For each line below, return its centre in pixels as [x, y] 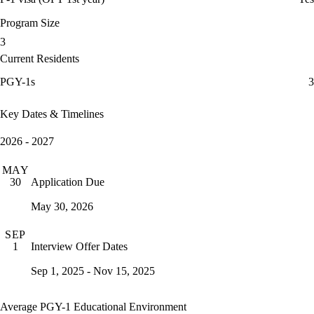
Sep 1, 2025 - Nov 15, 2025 [93, 271]
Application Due [68, 182]
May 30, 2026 [62, 206]
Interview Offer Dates [79, 246]
